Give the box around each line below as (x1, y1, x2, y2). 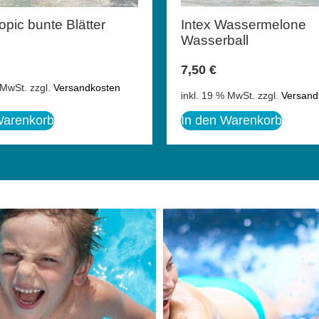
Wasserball (181, 33, 249, 48)
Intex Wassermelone (181, 17, 306, 33)
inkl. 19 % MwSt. (181, 89, 255, 101)
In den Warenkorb (181, 113, 282, 127)
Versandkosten (53, 81, 120, 93)
